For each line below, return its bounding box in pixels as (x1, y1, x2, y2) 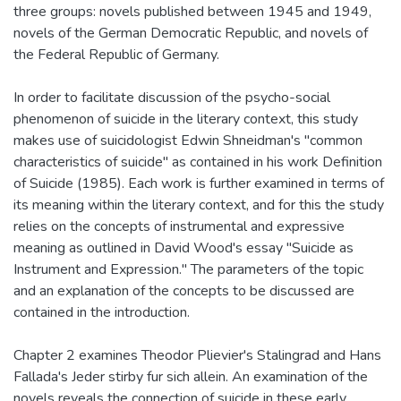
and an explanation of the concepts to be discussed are (13, 280, 354, 301)
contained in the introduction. (13, 302, 190, 322)
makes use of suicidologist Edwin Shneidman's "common (13, 130, 363, 150)
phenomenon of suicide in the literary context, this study (13, 108, 358, 129)
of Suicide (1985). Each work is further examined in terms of (13, 173, 384, 193)
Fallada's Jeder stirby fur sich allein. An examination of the (13, 366, 368, 387)
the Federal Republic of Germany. (13, 44, 219, 64)
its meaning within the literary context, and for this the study (13, 194, 384, 215)
